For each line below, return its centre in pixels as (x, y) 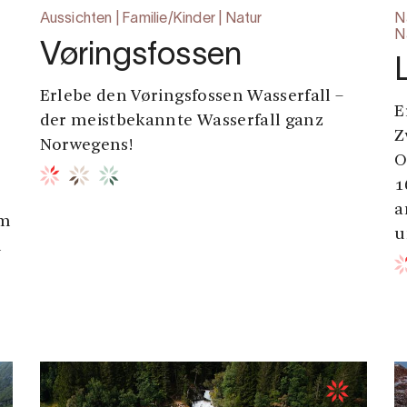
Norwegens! (86, 146)
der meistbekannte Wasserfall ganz (182, 122)
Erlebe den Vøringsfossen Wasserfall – (192, 97)
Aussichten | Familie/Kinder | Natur (151, 20)
